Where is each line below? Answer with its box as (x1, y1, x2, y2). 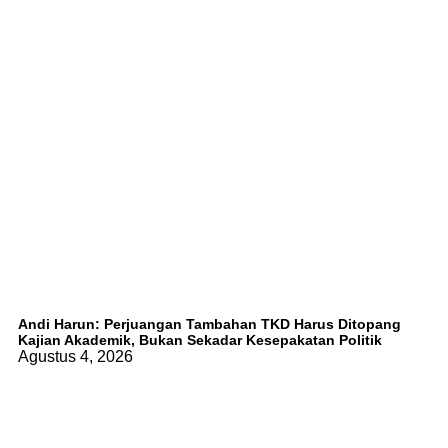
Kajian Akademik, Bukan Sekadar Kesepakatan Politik (18, 331, 382, 348)
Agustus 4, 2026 (18, 347, 133, 365)
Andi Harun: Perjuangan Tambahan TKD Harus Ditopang (18, 315, 401, 332)
